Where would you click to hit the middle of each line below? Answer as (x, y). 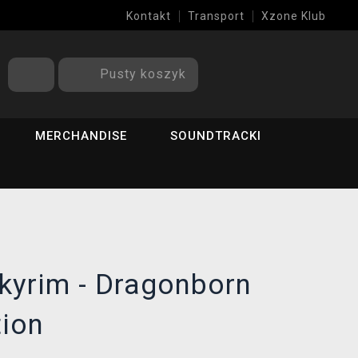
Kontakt (149, 16)
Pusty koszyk (143, 74)
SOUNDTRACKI (216, 136)
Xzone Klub (294, 16)
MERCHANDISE (82, 136)
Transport (216, 16)
